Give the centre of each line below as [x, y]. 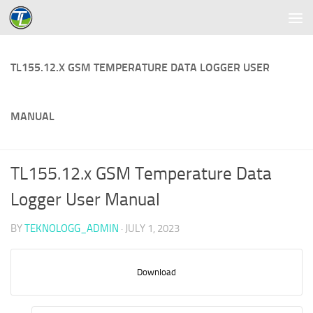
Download [156, 272]
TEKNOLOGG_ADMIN [72, 228]
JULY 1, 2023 [152, 228]
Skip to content [59, 21]
